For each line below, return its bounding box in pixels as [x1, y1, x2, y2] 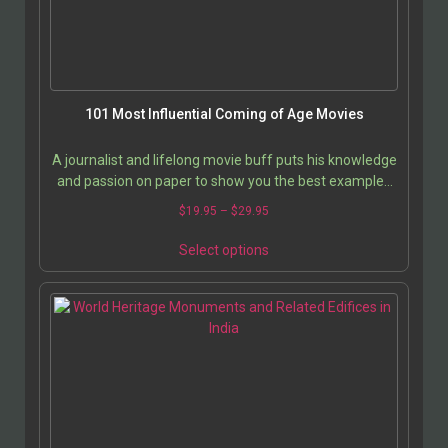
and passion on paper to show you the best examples [57, 172, 391, 189]
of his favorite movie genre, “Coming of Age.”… [78, 193, 370, 210]
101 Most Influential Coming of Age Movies [84, 105, 364, 122]
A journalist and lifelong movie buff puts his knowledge [51, 151, 397, 168]
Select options [179, 241, 269, 258]
